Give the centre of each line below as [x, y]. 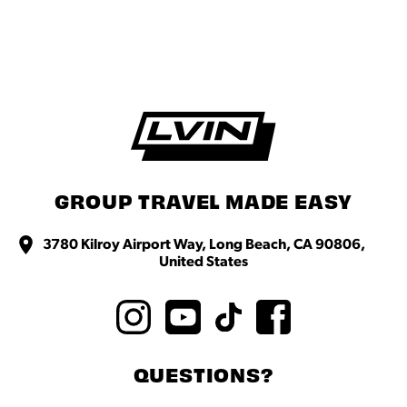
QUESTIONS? [203, 378]
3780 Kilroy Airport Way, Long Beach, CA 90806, [203, 244]
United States [203, 261]
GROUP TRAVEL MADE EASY [203, 204]
